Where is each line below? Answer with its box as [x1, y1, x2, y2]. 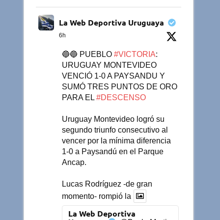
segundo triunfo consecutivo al [62, 125, 168, 134]
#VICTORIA [114, 50, 156, 58]
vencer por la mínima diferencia [62, 136, 171, 145]
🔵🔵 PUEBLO [62, 50, 114, 58]
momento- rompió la [62, 192, 132, 200]
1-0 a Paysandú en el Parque [62, 147, 164, 156]
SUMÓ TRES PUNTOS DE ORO [62, 82, 178, 91]
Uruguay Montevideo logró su [62, 114, 165, 123]
